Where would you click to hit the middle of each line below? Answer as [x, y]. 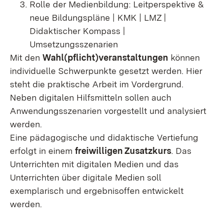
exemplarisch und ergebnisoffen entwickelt [97, 191]
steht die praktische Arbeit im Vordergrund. [97, 84]
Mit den [26, 57]
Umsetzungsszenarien [74, 44]
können [184, 57]
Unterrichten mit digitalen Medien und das [94, 164]
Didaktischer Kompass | [77, 31]
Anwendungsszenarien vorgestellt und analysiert [108, 111]
